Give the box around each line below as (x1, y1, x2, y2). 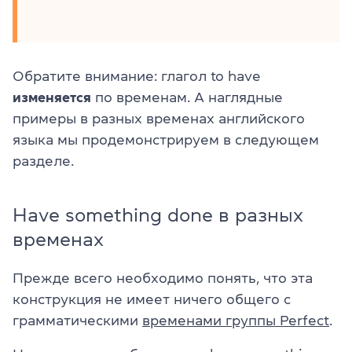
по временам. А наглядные (91, 90, 283, 104)
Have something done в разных (13, 205, 303, 225)
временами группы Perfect (142, 313, 329, 328)
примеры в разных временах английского (13, 111, 305, 126)
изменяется (13, 90, 91, 104)
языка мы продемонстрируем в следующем (13, 132, 319, 147)
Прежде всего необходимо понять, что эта (13, 270, 313, 285)
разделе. (13, 153, 74, 168)
